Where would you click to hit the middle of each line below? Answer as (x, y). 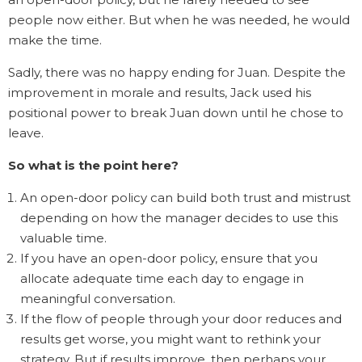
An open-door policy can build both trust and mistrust (185, 198)
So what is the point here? (95, 165)
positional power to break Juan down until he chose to (176, 113)
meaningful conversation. (98, 299)
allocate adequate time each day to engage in (162, 278)
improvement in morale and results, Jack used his (160, 93)
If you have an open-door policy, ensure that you (169, 258)
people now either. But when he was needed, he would (179, 20)
